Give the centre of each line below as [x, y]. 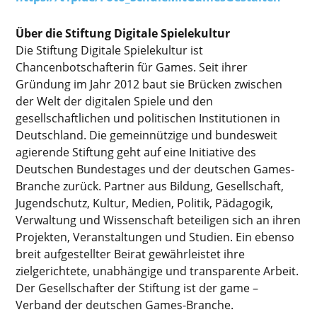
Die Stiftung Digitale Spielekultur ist [110, 50]
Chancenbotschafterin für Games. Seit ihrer [132, 67]
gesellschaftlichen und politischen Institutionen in [148, 118]
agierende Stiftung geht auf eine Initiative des [136, 152]
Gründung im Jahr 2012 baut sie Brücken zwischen [149, 84]
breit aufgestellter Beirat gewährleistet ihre [131, 254]
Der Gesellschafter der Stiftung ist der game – [137, 288]
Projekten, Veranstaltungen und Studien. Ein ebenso [155, 237]
